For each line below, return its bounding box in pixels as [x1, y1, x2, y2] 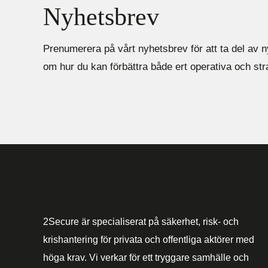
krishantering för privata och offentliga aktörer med [43, 234, 254, 245]
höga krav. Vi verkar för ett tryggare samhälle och [43, 252, 249, 263]
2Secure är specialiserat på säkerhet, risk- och [43, 217, 239, 227]
